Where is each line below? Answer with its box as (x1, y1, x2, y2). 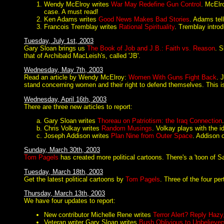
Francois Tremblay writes (44, 22, 119, 30)
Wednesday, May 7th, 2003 (24, 66, 103, 74)
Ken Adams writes (44, 15, 98, 23)
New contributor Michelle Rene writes (44, 211, 153, 219)
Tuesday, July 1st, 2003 (24, 36, 93, 44)
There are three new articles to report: (24, 102, 132, 110)
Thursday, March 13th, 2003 (24, 189, 105, 197)
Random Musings (101, 124, 152, 132)
